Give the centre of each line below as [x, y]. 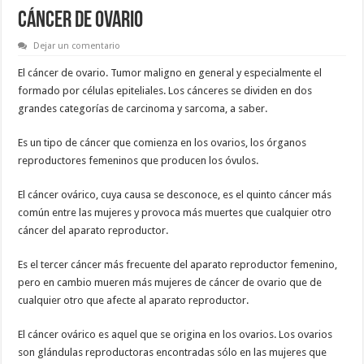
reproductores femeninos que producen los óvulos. [139, 160]
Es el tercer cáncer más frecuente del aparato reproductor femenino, [178, 264]
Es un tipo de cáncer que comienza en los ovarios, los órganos [162, 142]
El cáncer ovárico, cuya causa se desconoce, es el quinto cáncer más [175, 194]
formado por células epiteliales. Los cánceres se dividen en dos [165, 90]
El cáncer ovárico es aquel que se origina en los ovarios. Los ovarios [175, 334]
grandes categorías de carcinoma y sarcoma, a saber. [143, 108]
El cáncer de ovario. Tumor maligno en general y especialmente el [170, 72]
